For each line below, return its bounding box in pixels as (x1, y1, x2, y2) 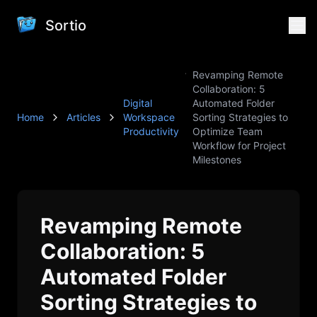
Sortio (45, 17, 86, 34)
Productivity (123, 125, 179, 137)
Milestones (192, 154, 242, 166)
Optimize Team (192, 125, 263, 137)
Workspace (123, 111, 175, 123)
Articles (67, 111, 100, 123)
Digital (123, 97, 152, 109)
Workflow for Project (192, 139, 287, 151)
